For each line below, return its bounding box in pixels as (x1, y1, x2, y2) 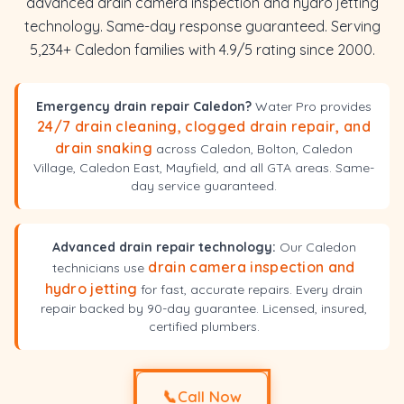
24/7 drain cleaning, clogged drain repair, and (37, 117, 371, 135)
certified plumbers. (148, 318, 260, 335)
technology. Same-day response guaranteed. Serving (23, 17, 381, 35)
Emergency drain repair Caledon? (36, 98, 252, 115)
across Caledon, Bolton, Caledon (151, 141, 353, 157)
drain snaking (55, 139, 152, 157)
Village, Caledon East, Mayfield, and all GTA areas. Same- (33, 160, 374, 176)
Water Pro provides (252, 98, 372, 115)
